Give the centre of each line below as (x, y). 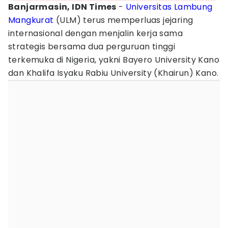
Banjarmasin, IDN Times (62, 7)
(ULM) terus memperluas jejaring (123, 20)
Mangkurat (31, 20)
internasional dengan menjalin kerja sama (95, 33)
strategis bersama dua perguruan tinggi (92, 47)
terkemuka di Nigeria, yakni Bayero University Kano (114, 60)
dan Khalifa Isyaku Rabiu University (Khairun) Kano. (113, 73)
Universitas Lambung (169, 7)
